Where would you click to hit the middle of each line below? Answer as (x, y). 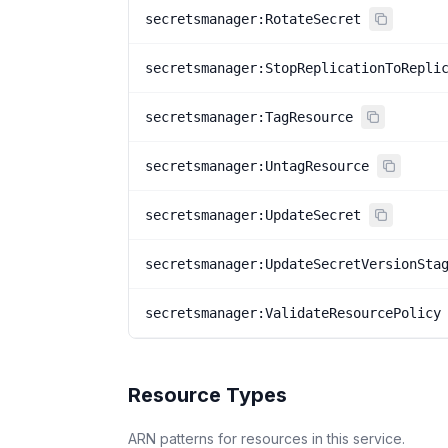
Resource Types (207, 395)
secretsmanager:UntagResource (257, 166)
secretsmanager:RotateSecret (253, 19)
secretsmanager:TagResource (249, 117)
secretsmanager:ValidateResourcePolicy (293, 313)
